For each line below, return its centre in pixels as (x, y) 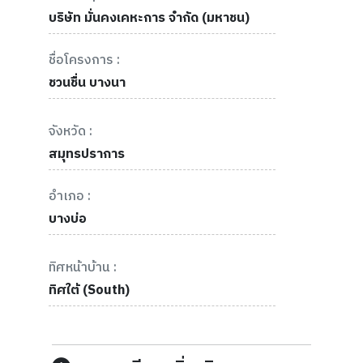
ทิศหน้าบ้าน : (83, 268)
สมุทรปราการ (87, 155)
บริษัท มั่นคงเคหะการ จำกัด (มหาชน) (149, 19)
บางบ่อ (68, 220)
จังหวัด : (70, 132)
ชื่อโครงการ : (84, 61)
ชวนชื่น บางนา (87, 83)
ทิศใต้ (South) (89, 291)
